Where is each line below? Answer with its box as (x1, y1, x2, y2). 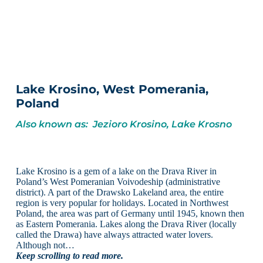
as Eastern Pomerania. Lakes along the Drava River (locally (15, 218, 237, 229)
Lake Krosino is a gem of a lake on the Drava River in (15, 166, 217, 176)
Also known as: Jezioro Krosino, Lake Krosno (15, 118, 232, 130)
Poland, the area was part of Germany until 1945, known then (15, 208, 244, 218)
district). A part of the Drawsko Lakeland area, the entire (15, 187, 224, 197)
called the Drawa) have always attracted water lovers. (15, 229, 213, 240)
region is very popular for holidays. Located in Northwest (15, 197, 228, 208)
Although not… (15, 240, 75, 250)
